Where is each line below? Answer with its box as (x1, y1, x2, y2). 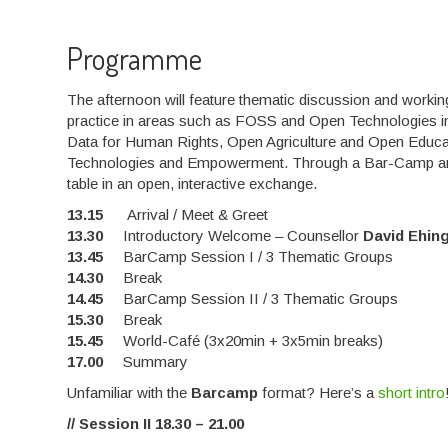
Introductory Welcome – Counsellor (103, 227, 364, 245)
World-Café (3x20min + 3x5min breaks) (103, 332, 384, 350)
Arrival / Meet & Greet (123, 206, 269, 224)
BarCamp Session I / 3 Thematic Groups (103, 248, 394, 266)
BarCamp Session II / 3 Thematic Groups (103, 290, 399, 308)
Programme (67, 39, 203, 78)
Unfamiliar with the (67, 384, 192, 402)
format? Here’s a (258, 384, 379, 402)
